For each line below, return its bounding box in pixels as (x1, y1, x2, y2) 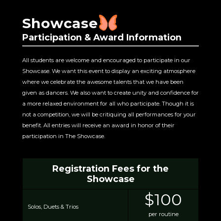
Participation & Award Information (22, 32, 182, 43)
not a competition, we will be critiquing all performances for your (22, 110, 196, 118)
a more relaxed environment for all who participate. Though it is (22, 100, 194, 107)
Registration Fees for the (52, 163, 169, 174)
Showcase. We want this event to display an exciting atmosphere (22, 67, 195, 74)
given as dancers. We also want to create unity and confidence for (22, 89, 199, 96)
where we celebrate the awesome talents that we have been (22, 78, 184, 85)
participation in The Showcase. (22, 132, 105, 140)
